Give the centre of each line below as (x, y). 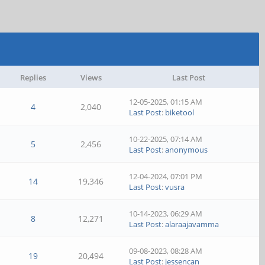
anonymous (187, 150)
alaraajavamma (192, 224)
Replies (33, 77)
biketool (180, 112)
